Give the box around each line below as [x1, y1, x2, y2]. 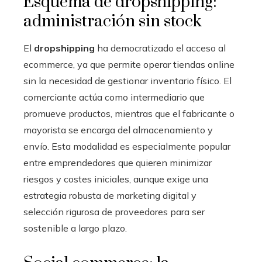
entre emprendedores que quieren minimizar [23, 156, 212, 168]
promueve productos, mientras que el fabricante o [23, 107, 235, 119]
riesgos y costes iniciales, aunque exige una [23, 173, 208, 185]
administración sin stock [23, 11, 202, 32]
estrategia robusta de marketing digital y [23, 189, 196, 201]
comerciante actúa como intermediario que [23, 91, 205, 103]
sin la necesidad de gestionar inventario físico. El [23, 74, 232, 87]
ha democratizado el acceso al [95, 42, 226, 54]
